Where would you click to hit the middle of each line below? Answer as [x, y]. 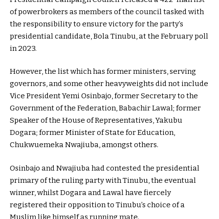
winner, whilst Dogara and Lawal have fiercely [90, 192]
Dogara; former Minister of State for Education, [92, 133]
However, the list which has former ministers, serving [103, 72]
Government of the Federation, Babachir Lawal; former [105, 108]
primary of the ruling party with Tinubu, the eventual [103, 180]
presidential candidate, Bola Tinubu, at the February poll [109, 36]
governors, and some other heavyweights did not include [109, 84]
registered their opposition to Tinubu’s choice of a [97, 205]
